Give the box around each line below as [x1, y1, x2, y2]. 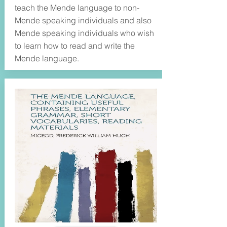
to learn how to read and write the [14, 41, 135, 51]
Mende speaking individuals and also [14, 15, 152, 25]
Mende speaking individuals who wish [14, 28, 154, 38]
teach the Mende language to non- [14, 3, 139, 13]
